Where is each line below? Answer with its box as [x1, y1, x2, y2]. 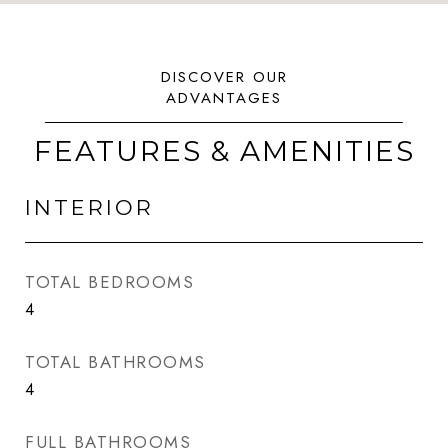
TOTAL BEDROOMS [25, 270, 194, 294]
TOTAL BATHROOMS [25, 350, 206, 374]
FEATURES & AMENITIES [33, 134, 415, 168]
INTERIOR [25, 195, 154, 220]
